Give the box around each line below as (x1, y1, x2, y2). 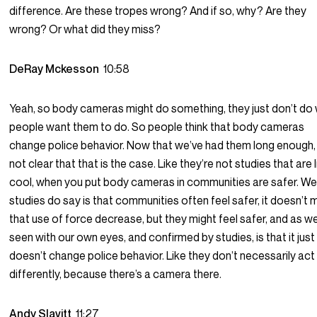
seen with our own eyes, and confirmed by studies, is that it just (9, 230, 316, 245)
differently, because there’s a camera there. (9, 267, 222, 282)
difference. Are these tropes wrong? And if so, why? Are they (9, 4, 307, 18)
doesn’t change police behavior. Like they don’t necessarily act (9, 248, 316, 263)
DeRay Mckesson (9, 62, 104, 76)
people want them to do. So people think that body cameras (9, 120, 305, 134)
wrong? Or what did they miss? (9, 22, 161, 37)
